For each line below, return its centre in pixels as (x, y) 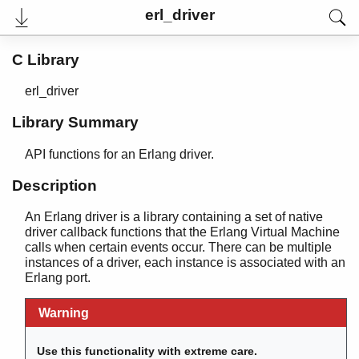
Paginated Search (76, 330)
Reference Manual (77, 240)
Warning (64, 313)
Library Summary (75, 123)
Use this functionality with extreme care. (147, 351)
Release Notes (67, 270)
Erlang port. (58, 278)
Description (54, 185)
